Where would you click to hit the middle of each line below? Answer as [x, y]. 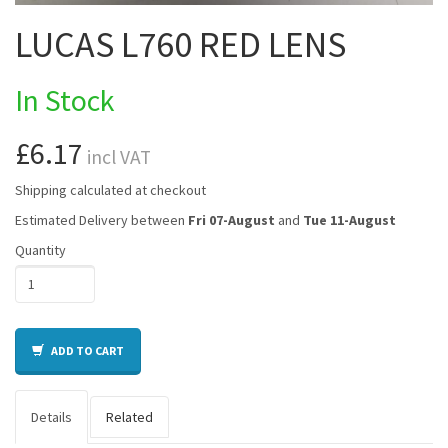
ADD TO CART [86, 350]
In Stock [65, 99]
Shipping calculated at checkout [110, 189]
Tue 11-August [349, 219]
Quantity [40, 249]
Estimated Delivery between [101, 219]
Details [51, 416]
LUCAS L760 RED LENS [180, 44]
